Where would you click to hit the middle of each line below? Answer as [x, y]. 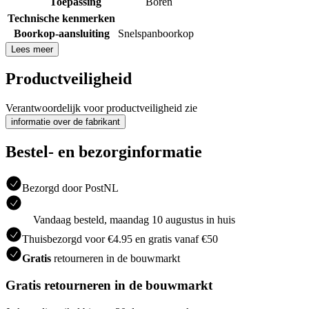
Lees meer [32, 49]
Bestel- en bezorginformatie [104, 152]
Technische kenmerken [61, 18]
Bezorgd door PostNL [70, 188]
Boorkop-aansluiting [61, 33]
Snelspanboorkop [156, 33]
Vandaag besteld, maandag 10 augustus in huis [134, 220]
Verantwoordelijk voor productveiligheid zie [101, 108]
